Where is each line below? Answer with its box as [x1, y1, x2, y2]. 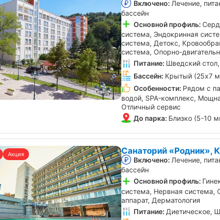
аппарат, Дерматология [121, 195, 200, 204]
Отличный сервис [121, 102, 181, 111]
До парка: [134, 113, 167, 122]
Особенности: [134, 83, 181, 92]
